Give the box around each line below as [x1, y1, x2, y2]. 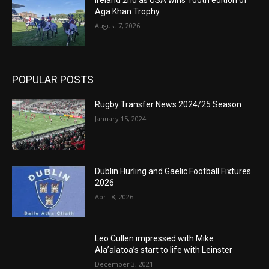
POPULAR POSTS [12, 73, 94, 86]
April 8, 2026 [95, 192, 134, 202]
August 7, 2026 [95, 21, 141, 31]
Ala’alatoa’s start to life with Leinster [95, 245, 233, 255]
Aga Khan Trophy [95, 7, 160, 17]
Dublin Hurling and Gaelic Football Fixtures [95, 166, 252, 177]
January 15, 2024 [95, 113, 147, 123]
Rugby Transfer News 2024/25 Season [95, 99, 242, 109]
